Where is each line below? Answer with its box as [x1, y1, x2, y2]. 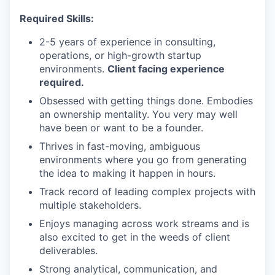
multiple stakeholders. [39, 199, 141, 211]
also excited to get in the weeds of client [39, 231, 230, 243]
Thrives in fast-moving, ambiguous [39, 140, 200, 152]
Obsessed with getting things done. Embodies [39, 95, 253, 107]
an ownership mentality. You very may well [39, 108, 238, 120]
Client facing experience [107, 63, 225, 75]
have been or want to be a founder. [39, 122, 203, 134]
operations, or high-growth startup [39, 49, 201, 61]
